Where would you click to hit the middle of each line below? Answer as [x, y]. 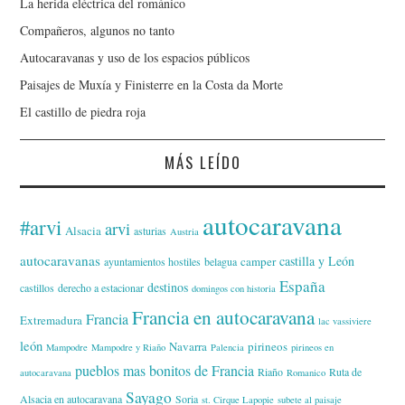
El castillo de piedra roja [83, 111]
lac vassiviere [345, 320]
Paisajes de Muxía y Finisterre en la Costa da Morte [152, 84]
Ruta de [346, 371]
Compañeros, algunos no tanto [98, 30]
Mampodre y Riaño [129, 347]
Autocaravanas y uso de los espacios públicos [135, 57]
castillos [38, 287]
